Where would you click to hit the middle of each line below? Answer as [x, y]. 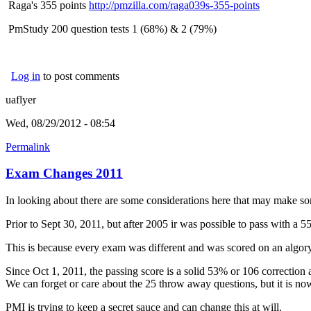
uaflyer [21, 99]
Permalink [28, 146]
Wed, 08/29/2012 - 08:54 [60, 123]
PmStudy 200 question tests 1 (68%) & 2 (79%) [111, 28]
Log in [26, 76]
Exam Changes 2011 [64, 174]
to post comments [80, 76]
